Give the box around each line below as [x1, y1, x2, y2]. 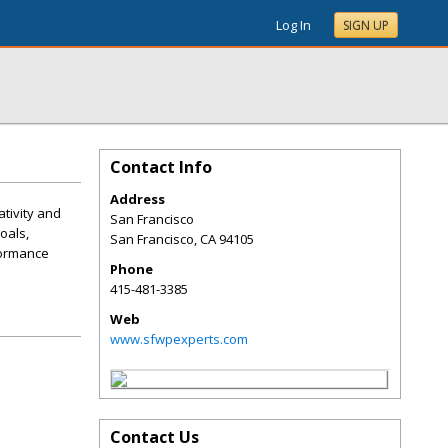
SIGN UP [343, 17, 389, 34]
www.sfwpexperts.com [110, 330, 248, 348]
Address [110, 190, 165, 208]
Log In [276, 16, 311, 34]
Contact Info [110, 156, 212, 178]
